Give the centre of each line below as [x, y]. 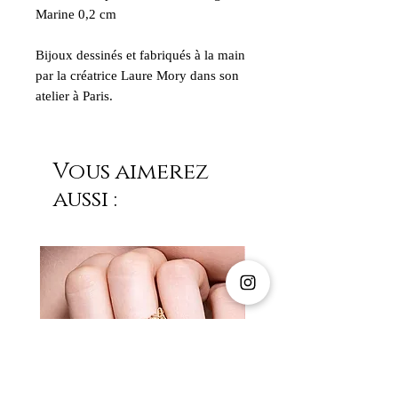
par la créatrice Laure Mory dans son [137, 75]
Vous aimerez [131, 171]
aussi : [85, 199]
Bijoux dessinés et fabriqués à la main [140, 55]
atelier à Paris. [74, 96]
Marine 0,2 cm [76, 14]
